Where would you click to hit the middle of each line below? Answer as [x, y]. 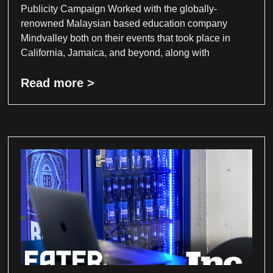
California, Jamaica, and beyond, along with [115, 53]
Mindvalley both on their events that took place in [126, 38]
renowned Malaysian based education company [124, 24]
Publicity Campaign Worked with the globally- [119, 9]
